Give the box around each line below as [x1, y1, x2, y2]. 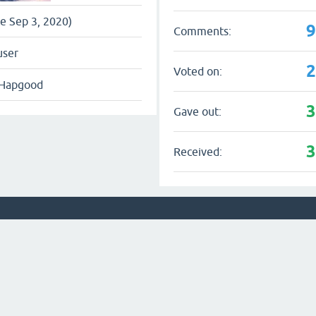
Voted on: [174, 64, 223, 78]
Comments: [174, 24, 232, 37]
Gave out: [174, 104, 222, 118]
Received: [174, 145, 223, 158]
